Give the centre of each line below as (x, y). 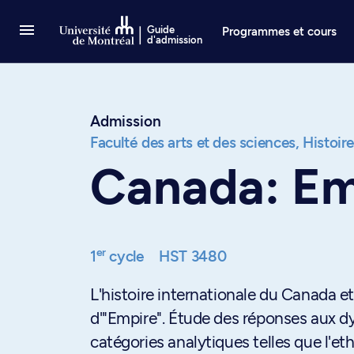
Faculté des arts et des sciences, (195, 143)
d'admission (175, 40)
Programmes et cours (280, 31)
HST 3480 (193, 256)
